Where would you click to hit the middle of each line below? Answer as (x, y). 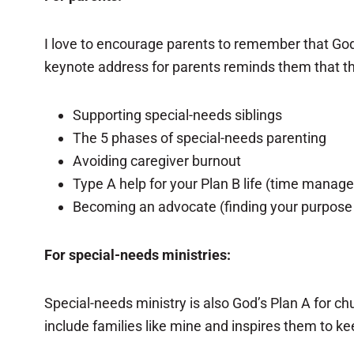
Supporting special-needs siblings (177, 115)
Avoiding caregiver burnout (157, 161)
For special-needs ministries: (137, 255)
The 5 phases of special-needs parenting (200, 138)
